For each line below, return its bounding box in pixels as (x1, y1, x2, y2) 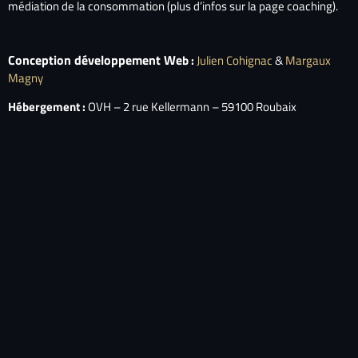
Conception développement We (8, 50, 182, 70)
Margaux (283, 50, 331, 70)
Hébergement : (8, 97, 86, 117)
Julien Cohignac (197, 50, 272, 70)
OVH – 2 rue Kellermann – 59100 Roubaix (86, 97, 296, 117)
